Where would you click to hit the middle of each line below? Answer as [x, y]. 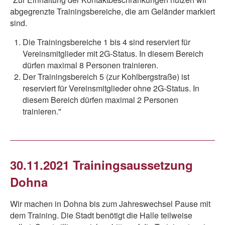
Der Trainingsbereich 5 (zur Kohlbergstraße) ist [106, 77]
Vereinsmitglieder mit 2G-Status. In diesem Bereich [113, 53]
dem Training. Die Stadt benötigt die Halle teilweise [101, 215]
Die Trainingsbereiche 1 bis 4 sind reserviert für [106, 42]
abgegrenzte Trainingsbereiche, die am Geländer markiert [113, 11]
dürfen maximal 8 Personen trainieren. [90, 65]
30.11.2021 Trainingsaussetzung [101, 165]
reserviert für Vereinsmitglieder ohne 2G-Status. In [111, 88]
